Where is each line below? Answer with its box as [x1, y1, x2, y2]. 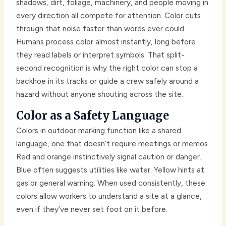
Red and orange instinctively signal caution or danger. [16, 152, 202, 162]
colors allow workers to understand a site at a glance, [16, 191, 202, 201]
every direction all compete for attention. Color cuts [16, 11, 201, 21]
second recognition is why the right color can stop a [16, 63, 198, 73]
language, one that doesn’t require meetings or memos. [16, 139, 210, 149]
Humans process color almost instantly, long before [16, 37, 196, 47]
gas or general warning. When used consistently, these [16, 178, 206, 188]
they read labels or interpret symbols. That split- [16, 50, 185, 60]
